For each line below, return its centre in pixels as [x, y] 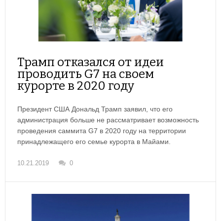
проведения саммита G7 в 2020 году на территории [102, 131]
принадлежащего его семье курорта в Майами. [94, 142]
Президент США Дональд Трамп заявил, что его [95, 109]
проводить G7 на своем [86, 74]
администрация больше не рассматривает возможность [108, 120]
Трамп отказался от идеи [91, 62]
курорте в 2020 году [76, 86]
